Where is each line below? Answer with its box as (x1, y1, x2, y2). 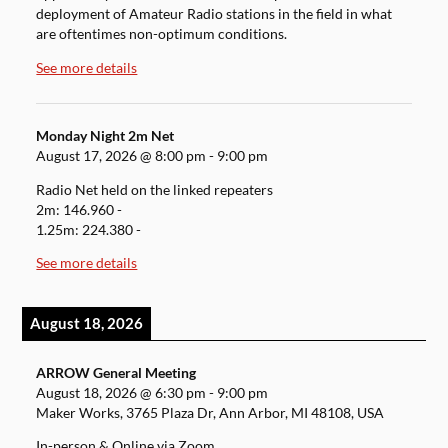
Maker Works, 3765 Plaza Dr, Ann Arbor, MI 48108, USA (36, 404, 385, 421)
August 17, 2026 (36, 148, 138, 165)
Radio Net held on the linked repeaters (36, 181, 274, 198)
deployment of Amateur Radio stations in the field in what (36, 6, 393, 23)
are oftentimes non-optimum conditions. (36, 26, 288, 43)
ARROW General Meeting (36, 364, 197, 381)
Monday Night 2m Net (36, 128, 175, 145)
